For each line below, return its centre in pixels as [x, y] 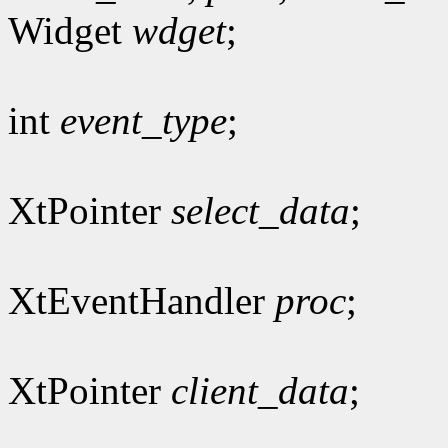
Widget [70, 30]
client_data [260, 390]
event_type [143, 120]
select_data [260, 210]
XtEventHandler [141, 300]
